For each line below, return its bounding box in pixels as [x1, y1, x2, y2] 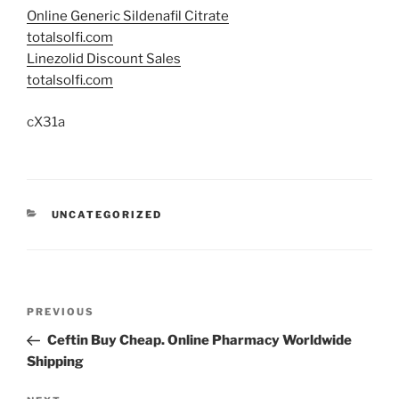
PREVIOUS [27, 305, 94, 319]
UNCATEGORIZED [51, 208, 163, 222]
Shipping [27, 354, 84, 370]
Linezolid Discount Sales [27, 51, 181, 68]
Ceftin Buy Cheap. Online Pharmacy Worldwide [46, 332, 352, 349]
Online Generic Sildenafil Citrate [27, 8, 229, 25]
